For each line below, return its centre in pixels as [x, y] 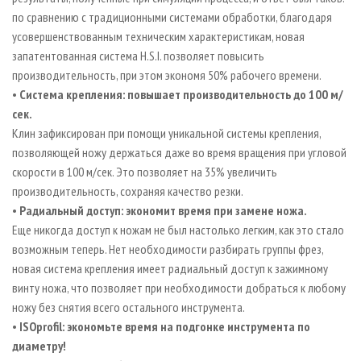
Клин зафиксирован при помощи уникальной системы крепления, [166, 133]
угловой [327, 152]
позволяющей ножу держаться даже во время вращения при [159, 152]
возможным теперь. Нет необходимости [110, 249]
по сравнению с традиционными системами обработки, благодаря [172, 17]
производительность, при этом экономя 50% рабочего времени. [171, 75]
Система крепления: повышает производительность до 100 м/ [181, 94]
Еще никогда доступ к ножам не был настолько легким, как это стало [178, 229]
